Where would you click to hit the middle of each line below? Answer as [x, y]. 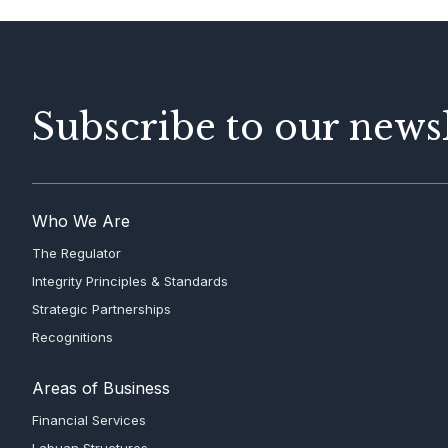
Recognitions [72, 337]
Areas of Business [101, 388]
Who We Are [81, 221]
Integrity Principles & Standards [130, 281]
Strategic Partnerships [101, 309]
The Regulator [76, 253]
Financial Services [89, 420]
